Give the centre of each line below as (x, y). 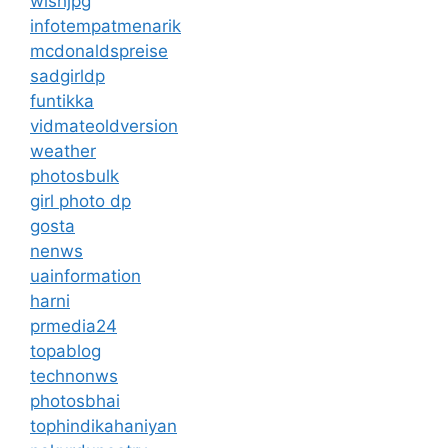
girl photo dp (80, 200)
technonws (74, 375)
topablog (65, 350)
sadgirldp (67, 75)
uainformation (85, 275)
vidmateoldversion (104, 125)
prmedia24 (73, 325)
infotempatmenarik (105, 25)
